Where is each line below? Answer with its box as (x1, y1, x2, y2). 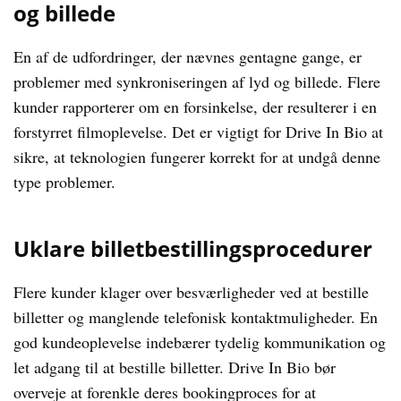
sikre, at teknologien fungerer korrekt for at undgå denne (13, 146, 380, 167)
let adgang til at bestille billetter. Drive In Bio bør (13, 356, 336, 378)
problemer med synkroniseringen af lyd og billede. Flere (13, 71, 380, 92)
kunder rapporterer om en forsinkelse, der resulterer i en (13, 96, 377, 117)
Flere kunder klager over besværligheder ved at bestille (13, 281, 369, 303)
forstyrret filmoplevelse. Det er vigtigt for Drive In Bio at (13, 121, 383, 142)
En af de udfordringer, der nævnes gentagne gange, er (13, 46, 362, 67)
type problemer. (13, 171, 115, 192)
